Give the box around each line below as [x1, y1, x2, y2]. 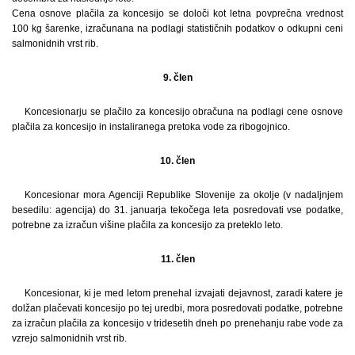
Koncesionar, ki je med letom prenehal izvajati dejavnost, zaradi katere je [25, 287, 343, 299]
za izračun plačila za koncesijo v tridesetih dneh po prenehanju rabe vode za [12, 317, 343, 329]
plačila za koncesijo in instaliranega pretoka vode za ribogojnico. [12, 120, 290, 132]
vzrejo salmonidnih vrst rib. [12, 332, 127, 344]
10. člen [160, 155, 195, 166]
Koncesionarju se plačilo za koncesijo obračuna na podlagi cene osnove [25, 105, 343, 117]
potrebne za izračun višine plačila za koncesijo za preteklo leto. [12, 219, 283, 231]
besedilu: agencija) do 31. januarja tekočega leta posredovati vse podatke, [12, 204, 343, 216]
